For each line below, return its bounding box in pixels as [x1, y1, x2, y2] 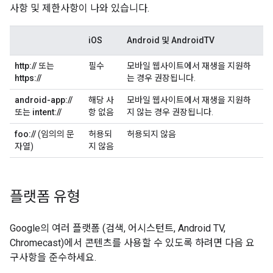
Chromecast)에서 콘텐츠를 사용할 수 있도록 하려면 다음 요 [10, 237, 255, 249]
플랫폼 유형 [10, 188, 80, 206]
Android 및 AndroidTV [127, 35, 214, 45]
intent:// [32, 107, 62, 117]
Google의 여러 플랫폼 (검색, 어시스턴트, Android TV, [10, 222, 225, 234]
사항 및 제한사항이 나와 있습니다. [10, 2, 149, 14]
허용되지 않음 [127, 129, 176, 139]
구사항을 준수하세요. [10, 252, 96, 263]
